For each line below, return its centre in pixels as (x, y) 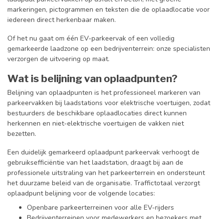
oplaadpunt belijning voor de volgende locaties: (81, 193)
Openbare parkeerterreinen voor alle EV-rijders (100, 207)
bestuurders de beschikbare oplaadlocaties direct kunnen (97, 113)
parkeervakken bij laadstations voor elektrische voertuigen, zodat (109, 103)
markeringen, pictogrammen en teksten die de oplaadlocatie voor (109, 10)
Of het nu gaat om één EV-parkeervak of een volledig (91, 38)
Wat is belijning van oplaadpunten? (92, 78)
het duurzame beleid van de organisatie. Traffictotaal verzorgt (104, 183)
